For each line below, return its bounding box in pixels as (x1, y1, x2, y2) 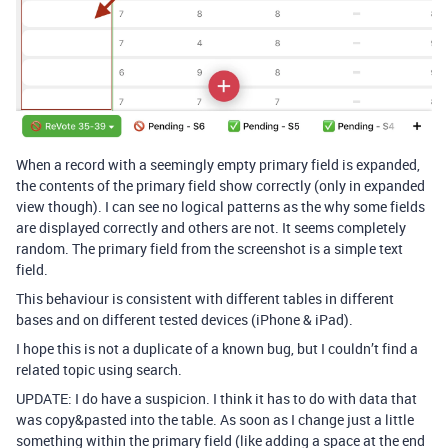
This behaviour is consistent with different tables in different (16, 288, 394, 308)
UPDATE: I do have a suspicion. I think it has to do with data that (16, 388, 417, 408)
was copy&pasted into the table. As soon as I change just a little (16, 409, 414, 429)
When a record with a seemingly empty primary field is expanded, (16, 154, 420, 174)
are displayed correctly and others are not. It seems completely (16, 217, 406, 237)
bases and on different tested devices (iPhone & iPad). (16, 309, 353, 329)
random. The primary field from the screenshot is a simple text (16, 238, 403, 258)
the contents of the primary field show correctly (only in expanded (16, 175, 425, 195)
